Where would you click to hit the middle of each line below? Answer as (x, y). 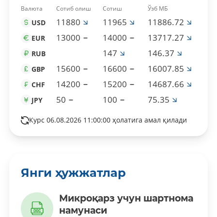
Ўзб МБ (157, 8)
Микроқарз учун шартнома (126, 198)
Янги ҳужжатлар (73, 172)
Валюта (32, 8)
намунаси (83, 210)
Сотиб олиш (73, 8)
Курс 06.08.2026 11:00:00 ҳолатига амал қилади (108, 120)
